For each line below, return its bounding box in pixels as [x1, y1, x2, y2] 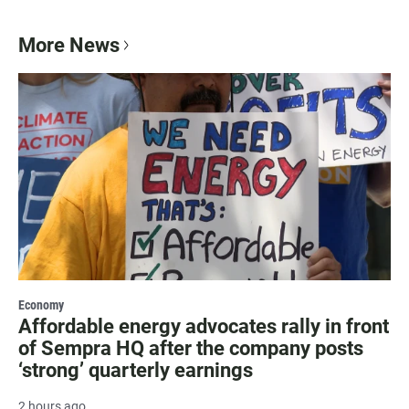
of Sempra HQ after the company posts [18, 337, 363, 361]
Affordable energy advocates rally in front [18, 315, 389, 339]
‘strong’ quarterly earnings [18, 359, 253, 383]
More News [18, 33, 120, 57]
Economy [18, 298, 64, 313]
